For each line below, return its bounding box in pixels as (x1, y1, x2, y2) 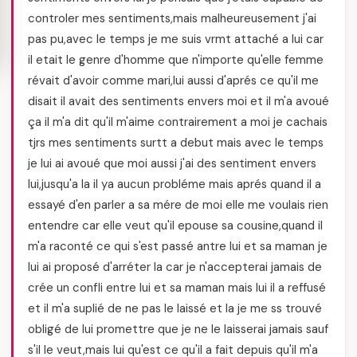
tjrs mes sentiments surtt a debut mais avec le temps (28, 135, 324, 151)
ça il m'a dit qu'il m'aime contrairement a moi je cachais (28, 114, 328, 130)
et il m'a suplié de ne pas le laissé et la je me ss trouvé (28, 300, 322, 316)
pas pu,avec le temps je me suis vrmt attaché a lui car (28, 31, 324, 47)
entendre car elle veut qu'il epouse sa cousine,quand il (28, 218, 323, 233)
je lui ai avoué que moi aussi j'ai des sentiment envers (28, 155, 316, 171)
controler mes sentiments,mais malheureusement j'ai (28, 10, 316, 26)
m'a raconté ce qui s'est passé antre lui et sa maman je (28, 238, 328, 254)
